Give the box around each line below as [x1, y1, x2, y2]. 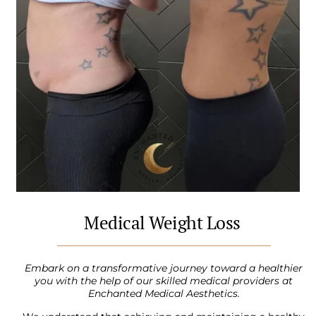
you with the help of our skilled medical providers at [35, 274, 293, 288]
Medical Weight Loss [84, 211, 241, 235]
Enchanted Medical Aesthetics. [87, 287, 240, 300]
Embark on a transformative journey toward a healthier [25, 262, 303, 275]
